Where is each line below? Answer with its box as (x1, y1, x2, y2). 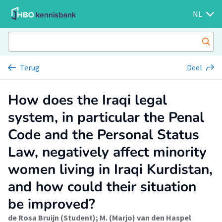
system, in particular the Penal (8, 108, 204, 127)
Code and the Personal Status (8, 125, 199, 144)
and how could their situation (8, 177, 196, 196)
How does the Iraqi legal (8, 91, 167, 110)
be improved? (8, 195, 95, 214)
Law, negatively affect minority (8, 143, 207, 162)
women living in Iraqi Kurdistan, (8, 160, 213, 179)
